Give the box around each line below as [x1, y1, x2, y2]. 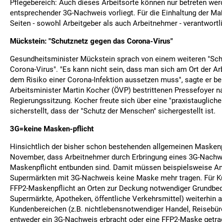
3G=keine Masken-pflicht [10, 124, 94, 133]
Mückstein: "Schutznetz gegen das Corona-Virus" [10, 37, 173, 46]
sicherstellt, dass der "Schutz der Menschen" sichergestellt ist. [10, 107, 216, 115]
